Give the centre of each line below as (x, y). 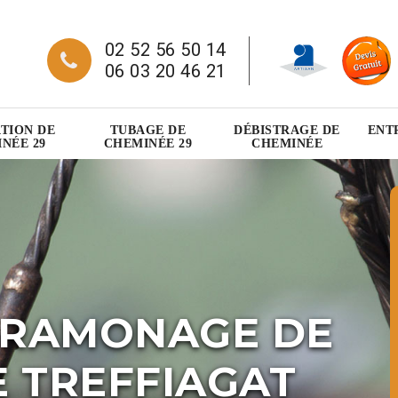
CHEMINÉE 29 (148, 144)
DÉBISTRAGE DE (287, 131)
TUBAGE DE (148, 131)
